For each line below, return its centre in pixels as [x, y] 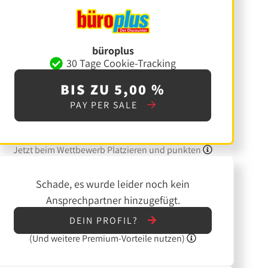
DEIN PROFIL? [105, 221]
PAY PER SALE [105, 105]
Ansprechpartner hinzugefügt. [113, 200]
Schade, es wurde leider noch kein [113, 184]
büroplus [113, 51]
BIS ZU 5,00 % [113, 89]
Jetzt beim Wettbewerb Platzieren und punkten [108, 150]
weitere [66, 239]
